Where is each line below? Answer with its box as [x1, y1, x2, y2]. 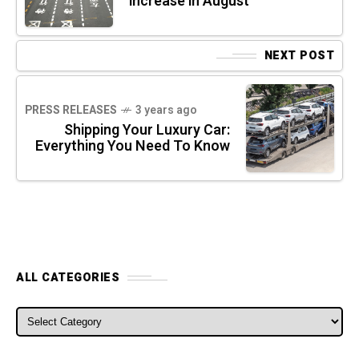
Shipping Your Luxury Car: [64, 119, 230, 142]
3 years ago [135, 102, 197, 119]
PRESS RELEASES [25, 102, 117, 119]
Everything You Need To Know [35, 135, 230, 158]
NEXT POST [264, 47, 334, 65]
